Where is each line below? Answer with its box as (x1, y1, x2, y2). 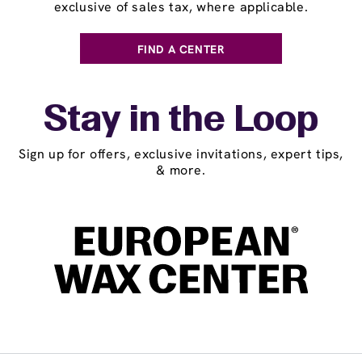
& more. (156, 162, 206, 179)
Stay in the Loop (44, 105, 318, 137)
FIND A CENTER (137, 42, 225, 57)
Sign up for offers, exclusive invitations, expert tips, (18, 145, 343, 162)
